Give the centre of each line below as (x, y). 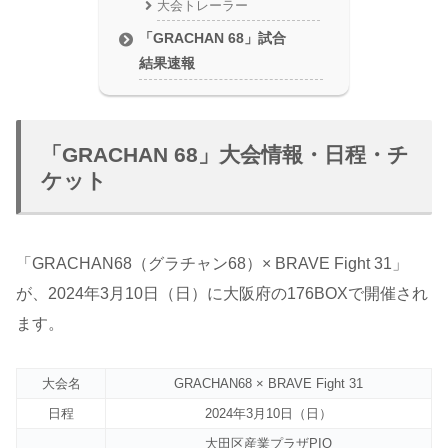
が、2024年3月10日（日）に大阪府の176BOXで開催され (222, 294)
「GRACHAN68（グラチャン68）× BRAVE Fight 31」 (212, 264)
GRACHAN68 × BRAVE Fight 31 (268, 384)
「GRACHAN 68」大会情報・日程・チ (225, 155)
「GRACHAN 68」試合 (213, 38)
